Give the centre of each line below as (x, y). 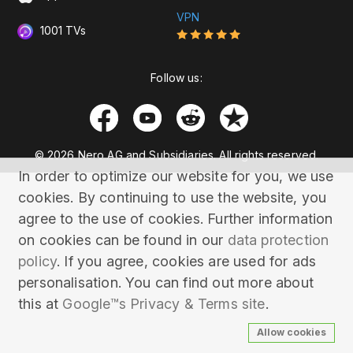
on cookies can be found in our (123, 240)
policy (38, 261)
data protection (278, 240)
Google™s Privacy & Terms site (164, 304)
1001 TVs (62, 30)
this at (41, 304)
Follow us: (176, 78)
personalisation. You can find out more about (166, 282)
